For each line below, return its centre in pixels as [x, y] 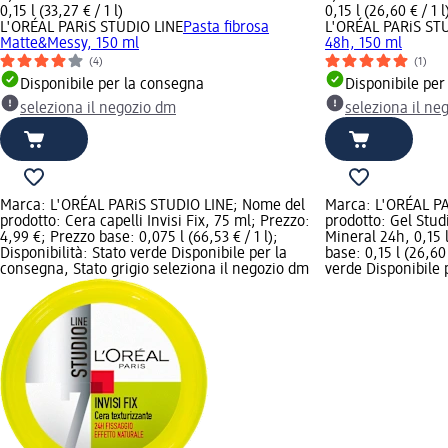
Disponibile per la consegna [112, 84]
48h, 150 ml [363, 43]
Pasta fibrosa [226, 27]
